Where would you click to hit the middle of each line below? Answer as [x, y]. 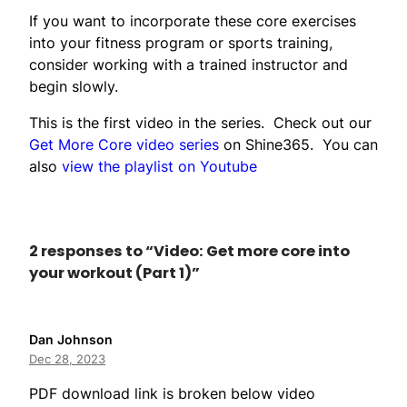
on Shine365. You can [298, 144]
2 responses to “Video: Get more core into [189, 252]
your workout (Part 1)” [114, 273]
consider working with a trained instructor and [189, 64]
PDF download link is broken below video [172, 394]
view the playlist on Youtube [159, 166]
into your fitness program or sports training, [181, 42]
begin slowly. [74, 86]
